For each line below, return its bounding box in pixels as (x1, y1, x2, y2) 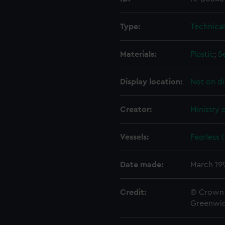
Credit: (120, 188, 146, 196)
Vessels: (120, 133, 149, 141)
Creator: (120, 105, 152, 114)
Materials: (120, 50, 156, 58)
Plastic (190, 50, 214, 58)
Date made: (120, 161, 163, 169)
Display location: (120, 78, 182, 86)
